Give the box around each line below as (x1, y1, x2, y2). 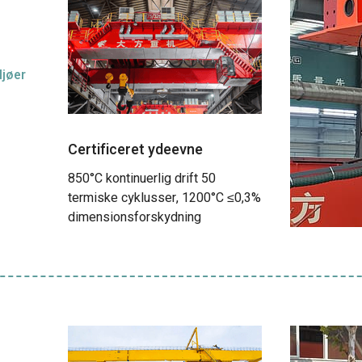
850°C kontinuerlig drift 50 (68, 169, 216, 188)
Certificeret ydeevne (68, 139, 203, 161)
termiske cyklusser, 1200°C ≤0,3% (68, 188, 261, 208)
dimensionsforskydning (68, 208, 201, 227)
